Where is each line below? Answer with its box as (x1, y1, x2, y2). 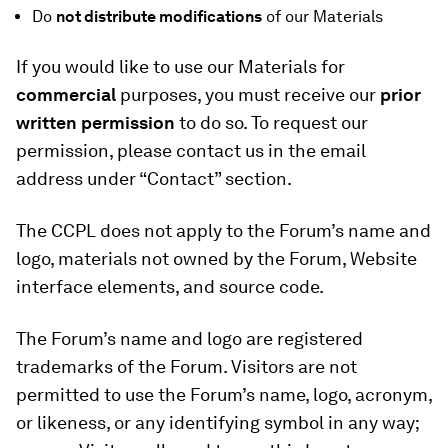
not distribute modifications (56, 7, 262, 26)
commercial (16, 84, 120, 105)
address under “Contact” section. (16, 168, 292, 189)
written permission (16, 112, 179, 133)
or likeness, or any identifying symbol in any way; (16, 412, 419, 433)
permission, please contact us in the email (16, 140, 366, 161)
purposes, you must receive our (120, 84, 380, 105)
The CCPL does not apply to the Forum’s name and (16, 220, 431, 241)
